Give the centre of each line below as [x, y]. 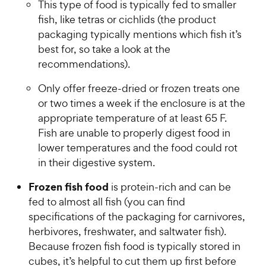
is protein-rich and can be [171, 187]
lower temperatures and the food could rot [138, 148]
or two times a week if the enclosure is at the [142, 103]
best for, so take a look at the [104, 49]
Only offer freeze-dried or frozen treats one [139, 88]
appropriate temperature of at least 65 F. [132, 118]
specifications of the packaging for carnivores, [137, 217]
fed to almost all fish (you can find [107, 202]
